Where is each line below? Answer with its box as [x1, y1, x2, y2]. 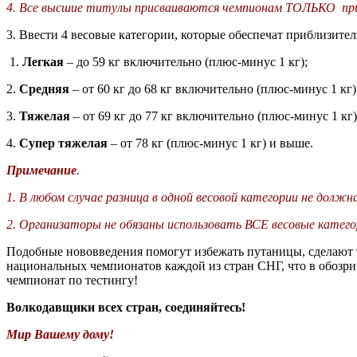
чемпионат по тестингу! [6, 273, 138, 288]
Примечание [6, 163, 76, 178]
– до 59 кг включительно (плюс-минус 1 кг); [64, 55, 308, 69]
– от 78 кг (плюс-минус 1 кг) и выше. [108, 136, 313, 151]
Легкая [22, 55, 64, 69]
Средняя [19, 82, 69, 96]
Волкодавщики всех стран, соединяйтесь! [6, 300, 249, 315]
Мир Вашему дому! [6, 328, 117, 342]
